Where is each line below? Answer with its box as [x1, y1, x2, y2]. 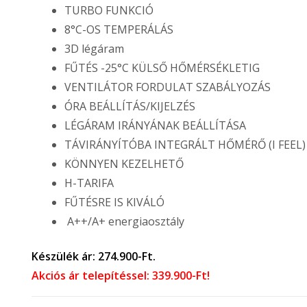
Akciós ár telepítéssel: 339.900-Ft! [31, 267, 210, 283]
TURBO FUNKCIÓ [64, 3, 153, 19]
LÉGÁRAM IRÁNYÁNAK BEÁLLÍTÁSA [64, 118, 246, 134]
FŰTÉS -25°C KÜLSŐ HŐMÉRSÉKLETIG [64, 60, 260, 76]
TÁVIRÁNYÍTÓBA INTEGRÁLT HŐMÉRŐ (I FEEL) [64, 137, 306, 153]
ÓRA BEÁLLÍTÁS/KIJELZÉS [64, 99, 195, 114]
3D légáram [64, 41, 124, 57]
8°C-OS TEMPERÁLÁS [64, 22, 173, 38]
